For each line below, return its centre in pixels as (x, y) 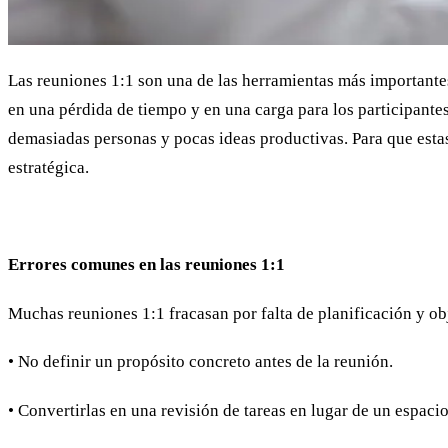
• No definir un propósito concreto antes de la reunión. (200, 362)
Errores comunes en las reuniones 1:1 (146, 264)
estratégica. (48, 167)
